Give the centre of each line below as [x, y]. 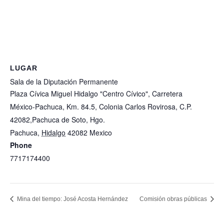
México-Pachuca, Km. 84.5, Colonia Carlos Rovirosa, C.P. [101, 106]
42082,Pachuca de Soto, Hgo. [57, 119]
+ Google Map [136, 133]
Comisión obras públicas [174, 199]
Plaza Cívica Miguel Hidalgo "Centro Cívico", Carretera [96, 93]
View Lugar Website [41, 171]
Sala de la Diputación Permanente [64, 81]
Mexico [101, 132]
